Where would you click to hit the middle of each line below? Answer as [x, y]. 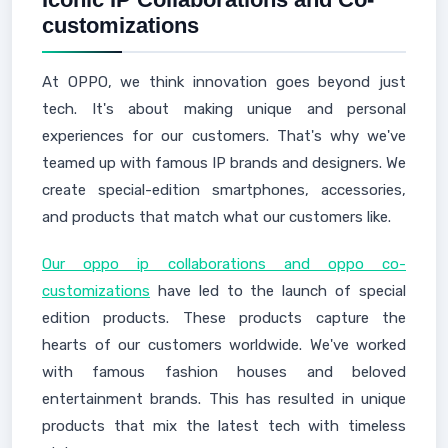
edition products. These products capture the [224, 318]
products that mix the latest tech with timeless [224, 426]
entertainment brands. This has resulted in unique [224, 399]
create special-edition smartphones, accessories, [224, 190]
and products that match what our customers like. [216, 217]
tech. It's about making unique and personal [224, 109]
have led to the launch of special [278, 291]
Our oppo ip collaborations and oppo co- [224, 264]
